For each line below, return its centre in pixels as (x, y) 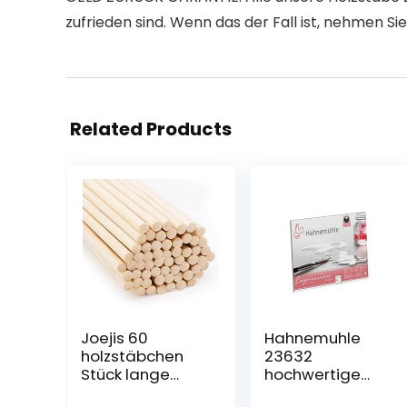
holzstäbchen (132, 356)
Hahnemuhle (312, 338)
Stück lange (125, 374)
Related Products (151, 129)
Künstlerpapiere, (326, 392)
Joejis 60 (114, 338)
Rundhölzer (122, 392)
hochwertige (312, 374)
